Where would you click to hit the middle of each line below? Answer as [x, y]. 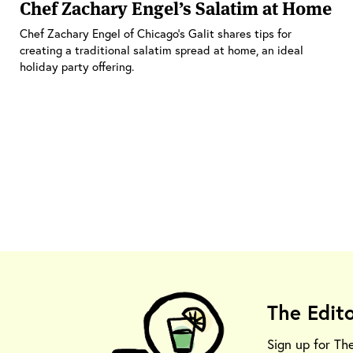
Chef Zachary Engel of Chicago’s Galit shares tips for [156, 33]
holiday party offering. [77, 66]
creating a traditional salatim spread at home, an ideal [162, 49]
